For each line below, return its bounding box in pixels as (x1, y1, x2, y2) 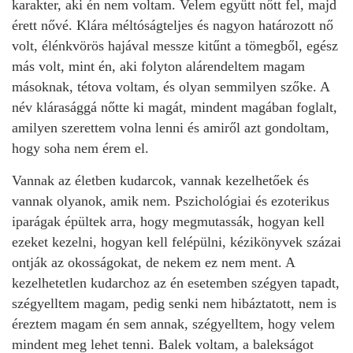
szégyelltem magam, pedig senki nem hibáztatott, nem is (12, 295, 336, 311)
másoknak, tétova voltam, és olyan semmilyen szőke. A (12, 79, 329, 95)
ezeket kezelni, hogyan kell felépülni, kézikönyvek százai (12, 234, 341, 250)
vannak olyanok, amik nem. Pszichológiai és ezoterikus (12, 193, 329, 209)
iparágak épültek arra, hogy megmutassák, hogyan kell (12, 214, 325, 229)
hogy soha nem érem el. (12, 140, 149, 156)
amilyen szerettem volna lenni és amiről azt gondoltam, (12, 120, 329, 136)
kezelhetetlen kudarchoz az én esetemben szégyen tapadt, (12, 275, 340, 291)
